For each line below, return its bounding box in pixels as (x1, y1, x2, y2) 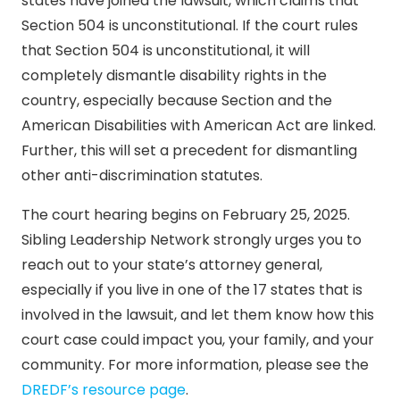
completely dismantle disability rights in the (21, 65, 327, 87)
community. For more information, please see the (21, 354, 369, 376)
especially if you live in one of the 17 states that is (21, 279, 362, 301)
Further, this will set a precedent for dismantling (21, 140, 357, 162)
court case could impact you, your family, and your (21, 329, 374, 351)
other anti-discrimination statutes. (21, 165, 266, 187)
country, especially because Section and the (21, 90, 332, 112)
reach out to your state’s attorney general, (21, 254, 322, 276)
